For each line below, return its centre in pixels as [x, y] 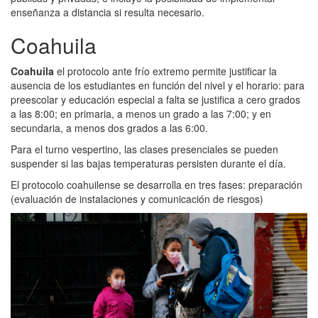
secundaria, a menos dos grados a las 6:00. [109, 128]
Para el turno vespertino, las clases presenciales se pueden [144, 149]
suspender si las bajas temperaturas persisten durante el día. [148, 164]
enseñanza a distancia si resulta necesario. [108, 12]
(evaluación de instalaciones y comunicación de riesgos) [137, 199]
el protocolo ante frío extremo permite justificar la [165, 71]
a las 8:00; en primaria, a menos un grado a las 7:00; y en [141, 114]
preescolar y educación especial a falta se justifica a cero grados [155, 100]
